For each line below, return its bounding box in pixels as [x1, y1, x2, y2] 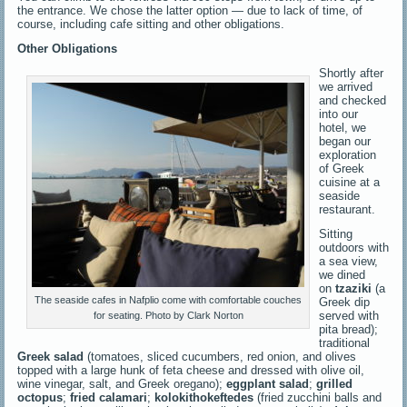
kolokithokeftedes [154, 390, 254, 404]
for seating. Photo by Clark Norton [93, 309, 243, 321]
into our [319, 106, 359, 121]
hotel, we [319, 120, 367, 134]
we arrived [319, 79, 373, 94]
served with [319, 308, 380, 323]
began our [319, 134, 372, 148]
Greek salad [17, 349, 84, 363]
